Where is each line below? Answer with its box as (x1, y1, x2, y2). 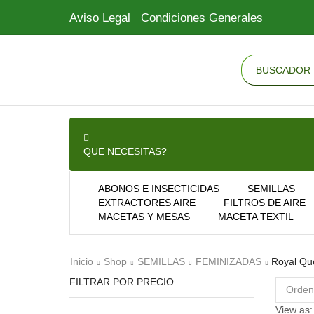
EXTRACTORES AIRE (98, 196, 196, 208)
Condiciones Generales (141, 10, 263, 25)
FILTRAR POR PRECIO (69, 275, 174, 287)
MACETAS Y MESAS (98, 210, 190, 222)
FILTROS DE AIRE (224, 196, 306, 208)
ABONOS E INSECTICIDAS (98, 182, 219, 194)
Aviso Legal (69, 10, 130, 25)
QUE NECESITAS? (83, 145, 167, 157)
